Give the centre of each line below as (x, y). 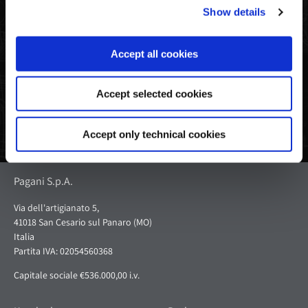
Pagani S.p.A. (43, 181)
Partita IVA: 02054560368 (63, 251)
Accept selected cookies (154, 93)
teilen (37, 56)
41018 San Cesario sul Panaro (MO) (83, 222)
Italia (24, 236)
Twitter (60, 56)
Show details (234, 12)
